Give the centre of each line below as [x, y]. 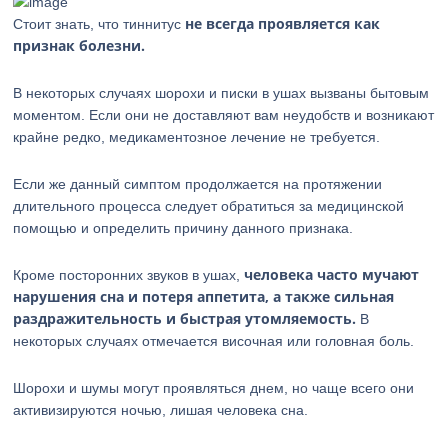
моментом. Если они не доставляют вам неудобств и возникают [224, 115]
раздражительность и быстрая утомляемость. [185, 318]
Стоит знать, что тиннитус [99, 24]
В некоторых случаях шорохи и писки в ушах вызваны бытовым [221, 93]
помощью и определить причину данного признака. [183, 228]
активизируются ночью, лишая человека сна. [161, 410]
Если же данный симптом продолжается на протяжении [198, 184]
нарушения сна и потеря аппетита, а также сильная [204, 296]
